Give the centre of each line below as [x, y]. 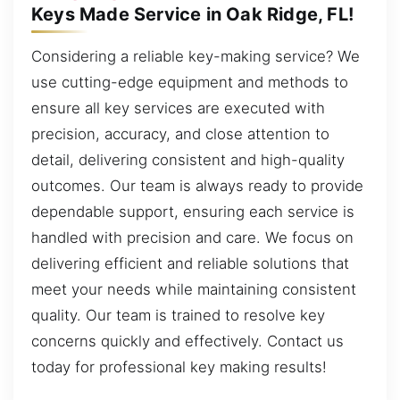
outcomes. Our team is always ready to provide [197, 186]
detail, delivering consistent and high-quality [188, 160]
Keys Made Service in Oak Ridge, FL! [193, 14]
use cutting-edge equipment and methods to [190, 83]
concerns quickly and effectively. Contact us [187, 342]
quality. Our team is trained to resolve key [178, 316]
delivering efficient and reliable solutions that [190, 264]
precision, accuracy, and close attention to [180, 134]
